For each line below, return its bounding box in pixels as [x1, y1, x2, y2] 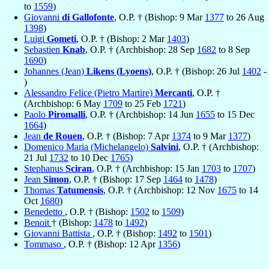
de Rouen [43, 131, 82, 142]
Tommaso [24, 239, 64, 250]
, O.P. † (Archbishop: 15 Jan [92, 163, 202, 174]
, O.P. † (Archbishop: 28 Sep [85, 44, 197, 55]
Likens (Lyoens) [86, 66, 151, 77]
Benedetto [24, 207, 65, 217]
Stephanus [24, 163, 65, 174]
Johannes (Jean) [24, 66, 86, 77]
